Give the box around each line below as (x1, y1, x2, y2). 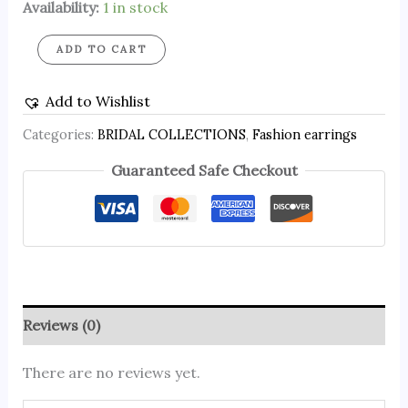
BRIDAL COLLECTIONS (97, 126, 246, 143)
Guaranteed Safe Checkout (110, 161, 298, 180)
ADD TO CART (56, 43, 147, 56)
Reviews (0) (22, 316, 100, 335)
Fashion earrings (251, 126, 357, 143)
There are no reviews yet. (22, 363, 200, 382)
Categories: (22, 126, 97, 143)
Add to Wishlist (45, 92, 150, 111)
